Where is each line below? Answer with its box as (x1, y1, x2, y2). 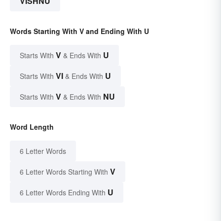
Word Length (10, 121, 54, 132)
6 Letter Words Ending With (20, 187, 106, 197)
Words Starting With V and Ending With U (10, 26, 149, 36)
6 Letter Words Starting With (20, 166, 108, 177)
